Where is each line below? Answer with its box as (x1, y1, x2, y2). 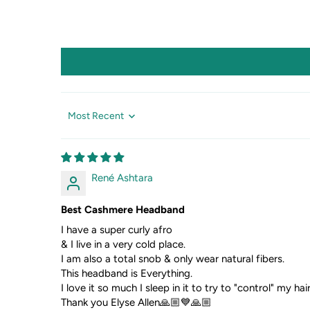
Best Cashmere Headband (60, 203, 185, 217)
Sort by (60, 115, 90, 126)
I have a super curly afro (60, 224, 172, 237)
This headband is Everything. (60, 267, 192, 280)
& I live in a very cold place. (60, 238, 185, 251)
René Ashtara (91, 172, 153, 185)
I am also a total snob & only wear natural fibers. (60, 253, 284, 266)
